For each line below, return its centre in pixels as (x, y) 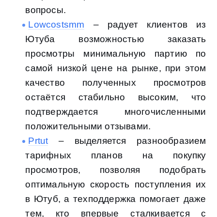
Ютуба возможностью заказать (116, 39)
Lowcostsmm (56, 25)
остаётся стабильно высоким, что (116, 97)
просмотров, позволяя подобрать (116, 170)
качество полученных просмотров (116, 83)
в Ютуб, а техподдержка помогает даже (116, 199)
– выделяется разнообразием (127, 141)
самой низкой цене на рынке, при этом (116, 68)
